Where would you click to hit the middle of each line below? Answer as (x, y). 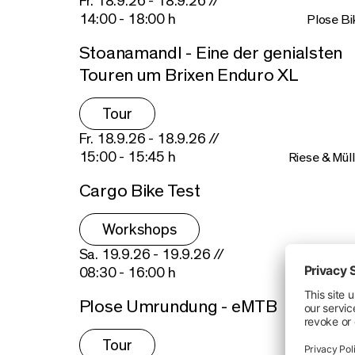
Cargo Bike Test (139, 191)
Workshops (139, 229)
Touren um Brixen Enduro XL (189, 75)
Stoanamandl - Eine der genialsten (210, 53)
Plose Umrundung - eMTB (178, 306)
